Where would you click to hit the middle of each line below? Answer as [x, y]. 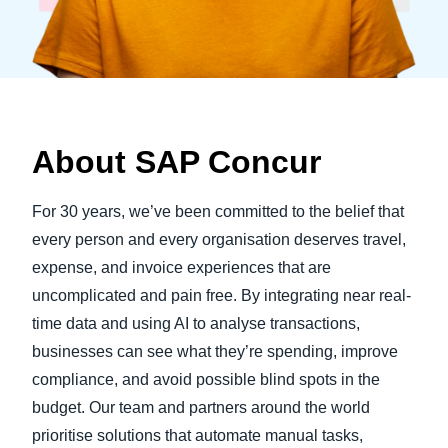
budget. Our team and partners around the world [201, 408]
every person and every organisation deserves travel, [219, 240]
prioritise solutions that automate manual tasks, [197, 436]
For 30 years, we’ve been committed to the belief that [218, 212]
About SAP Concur [176, 162]
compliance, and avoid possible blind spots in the [206, 380]
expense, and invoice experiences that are [181, 268]
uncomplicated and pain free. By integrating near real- [221, 296]
